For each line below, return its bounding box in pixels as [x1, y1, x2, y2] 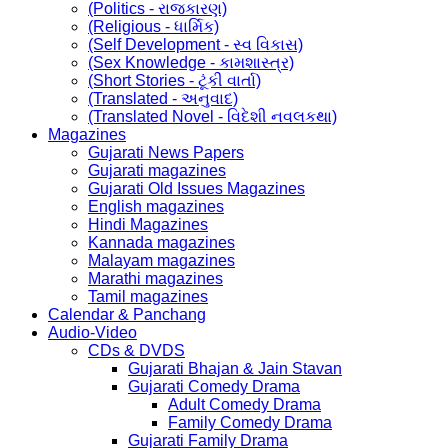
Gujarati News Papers [88, 144, 244, 162]
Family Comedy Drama [168, 414, 332, 432]
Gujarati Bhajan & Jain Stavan [128, 360, 342, 378]
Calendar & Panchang [48, 306, 206, 324]
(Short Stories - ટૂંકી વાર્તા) [88, 72, 261, 90]
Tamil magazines [88, 288, 208, 306]
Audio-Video [48, 324, 137, 342]
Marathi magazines [88, 270, 223, 288]
